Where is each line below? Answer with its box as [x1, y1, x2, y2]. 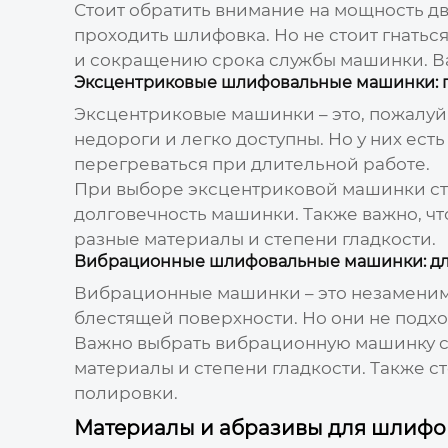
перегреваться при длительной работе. [73, 153, 430, 174]
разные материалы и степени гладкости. [73, 228, 436, 249]
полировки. [73, 382, 178, 403]
